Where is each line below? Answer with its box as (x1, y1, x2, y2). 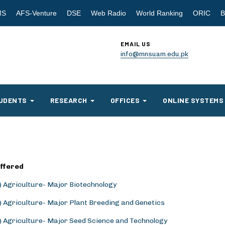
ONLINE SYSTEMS (163, 96, 223, 104)
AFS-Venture (16, 9, 57, 17)
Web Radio (90, 9, 126, 17)
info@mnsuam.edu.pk (121, 50, 188, 58)
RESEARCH (50, 96, 87, 104)
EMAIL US (121, 40, 151, 47)
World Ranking (136, 9, 183, 17)
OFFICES (110, 96, 140, 104)
